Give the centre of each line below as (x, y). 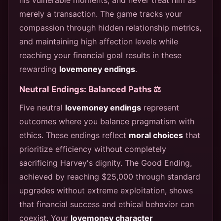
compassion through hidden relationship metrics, (110, 27)
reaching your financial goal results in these (100, 55)
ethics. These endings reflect (74, 135)
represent (160, 107)
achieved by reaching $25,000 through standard (110, 176)
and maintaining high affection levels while (99, 41)
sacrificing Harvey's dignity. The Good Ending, (106, 163)
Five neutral (42, 107)
